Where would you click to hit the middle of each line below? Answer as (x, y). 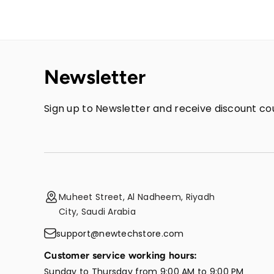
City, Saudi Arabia (98, 212)
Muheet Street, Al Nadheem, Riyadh (137, 197)
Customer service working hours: (121, 256)
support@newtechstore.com (120, 234)
